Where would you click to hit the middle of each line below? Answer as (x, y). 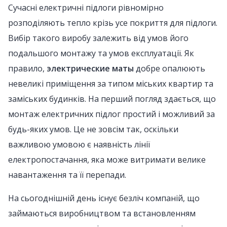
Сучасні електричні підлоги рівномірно (86, 8)
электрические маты (90, 68)
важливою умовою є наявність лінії (79, 144)
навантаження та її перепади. (67, 175)
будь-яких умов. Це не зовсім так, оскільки (93, 129)
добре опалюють (169, 68)
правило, (27, 68)
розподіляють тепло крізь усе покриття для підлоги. (113, 23)
